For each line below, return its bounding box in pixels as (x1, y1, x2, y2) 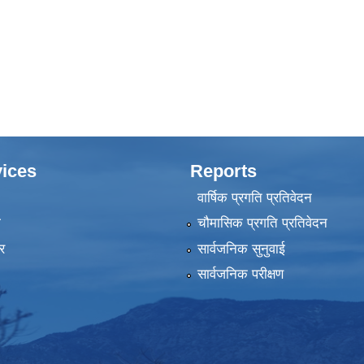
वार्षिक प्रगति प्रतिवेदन (197, 189, 312, 206)
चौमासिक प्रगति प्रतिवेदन (197, 215, 327, 232)
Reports (190, 160, 257, 181)
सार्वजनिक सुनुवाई (197, 240, 285, 257)
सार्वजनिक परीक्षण (197, 266, 284, 283)
